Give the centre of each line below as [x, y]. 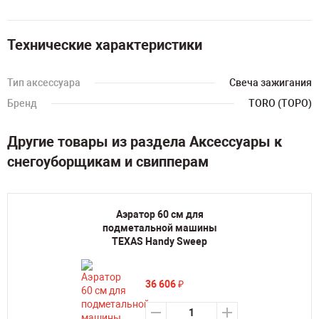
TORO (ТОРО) [280, 103]
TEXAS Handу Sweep [159, 241]
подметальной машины [159, 228]
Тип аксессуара [44, 83]
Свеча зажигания [271, 83]
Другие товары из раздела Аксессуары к [145, 142]
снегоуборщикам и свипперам [108, 162]
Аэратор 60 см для [159, 214]
